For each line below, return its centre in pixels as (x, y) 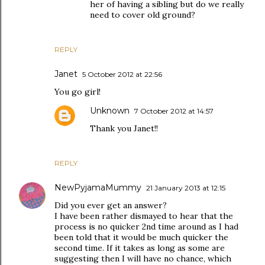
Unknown (110, 111)
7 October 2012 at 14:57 (174, 111)
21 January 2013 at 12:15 (186, 188)
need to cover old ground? (143, 15)
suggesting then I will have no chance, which (143, 258)
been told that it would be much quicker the (141, 237)
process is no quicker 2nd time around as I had (146, 227)
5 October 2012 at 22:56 (122, 74)
